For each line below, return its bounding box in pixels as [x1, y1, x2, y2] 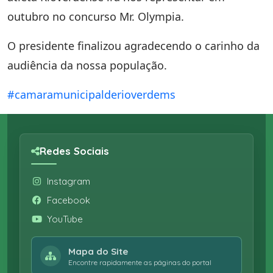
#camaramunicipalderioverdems [7, 87, 175, 102]
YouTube [47, 213, 83, 225]
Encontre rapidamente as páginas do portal [68, 257, 211, 267]
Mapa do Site [68, 245, 128, 257]
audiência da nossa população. [7, 57, 167, 73]
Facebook [47, 194, 90, 206]
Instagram [47, 175, 90, 187]
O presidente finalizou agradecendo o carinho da [7, 38, 260, 53]
